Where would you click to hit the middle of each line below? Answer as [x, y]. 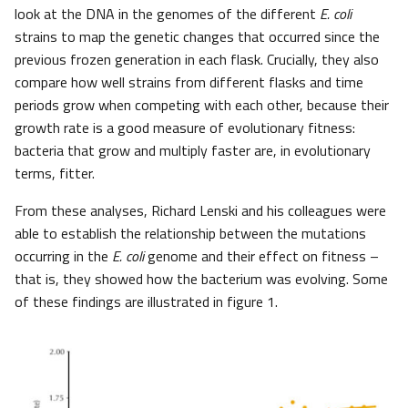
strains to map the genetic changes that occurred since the [197, 37]
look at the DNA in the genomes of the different [167, 14]
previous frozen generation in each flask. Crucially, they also [197, 60]
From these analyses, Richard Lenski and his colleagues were [200, 211]
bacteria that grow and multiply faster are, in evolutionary [193, 151]
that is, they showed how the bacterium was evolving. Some [201, 279]
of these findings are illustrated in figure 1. [146, 302]
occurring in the [63, 256]
